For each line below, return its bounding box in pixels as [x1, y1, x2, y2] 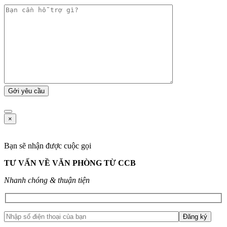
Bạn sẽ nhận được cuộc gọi [4, 141, 91, 150]
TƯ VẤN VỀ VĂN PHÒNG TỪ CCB [4, 159, 136, 168]
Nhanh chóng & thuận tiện [4, 176, 90, 185]
